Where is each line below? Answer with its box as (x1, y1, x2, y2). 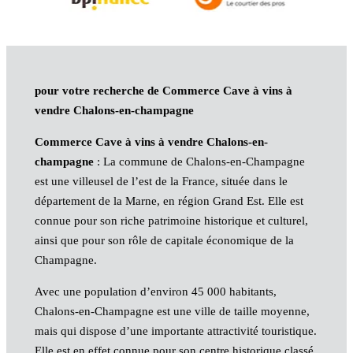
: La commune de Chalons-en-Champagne (93, 155, 305, 169)
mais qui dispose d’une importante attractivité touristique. (34, 325, 317, 338)
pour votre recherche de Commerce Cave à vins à (34, 84, 292, 98)
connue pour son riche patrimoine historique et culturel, (34, 214, 308, 228)
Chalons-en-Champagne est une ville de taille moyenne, (34, 305, 310, 318)
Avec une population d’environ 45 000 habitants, (34, 285, 277, 299)
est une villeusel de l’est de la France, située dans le (34, 175, 288, 188)
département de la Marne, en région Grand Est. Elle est (34, 195, 303, 208)
